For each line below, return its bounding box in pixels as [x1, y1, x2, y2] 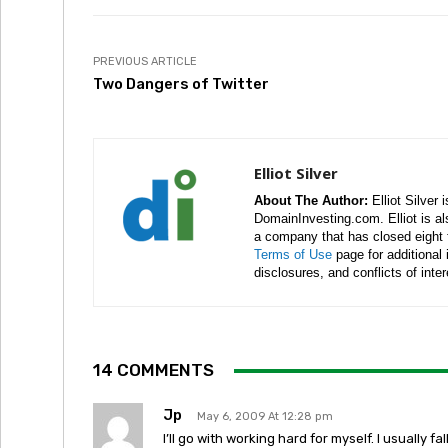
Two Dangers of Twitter [93, 75, 269, 93]
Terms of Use [254, 247, 332, 262]
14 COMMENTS [93, 360, 214, 380]
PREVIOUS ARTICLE [93, 55, 197, 68]
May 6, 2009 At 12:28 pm [197, 410, 333, 423]
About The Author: [254, 193, 368, 208]
